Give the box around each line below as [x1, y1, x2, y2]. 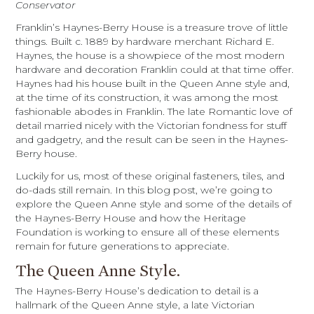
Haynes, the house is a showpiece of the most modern [15, 49, 285, 62]
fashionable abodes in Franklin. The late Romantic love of [15, 105, 293, 118]
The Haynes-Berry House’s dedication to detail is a [15, 285, 259, 297]
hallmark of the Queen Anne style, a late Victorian [15, 299, 255, 311]
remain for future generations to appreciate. [15, 240, 230, 252]
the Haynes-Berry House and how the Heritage [15, 212, 247, 224]
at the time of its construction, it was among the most [15, 91, 279, 104]
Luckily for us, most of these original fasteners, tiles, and [15, 170, 285, 182]
